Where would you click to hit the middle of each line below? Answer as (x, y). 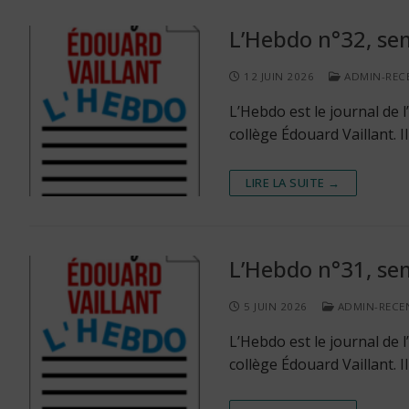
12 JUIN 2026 (279, 77)
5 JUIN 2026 (276, 307)
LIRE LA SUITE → (293, 183)
